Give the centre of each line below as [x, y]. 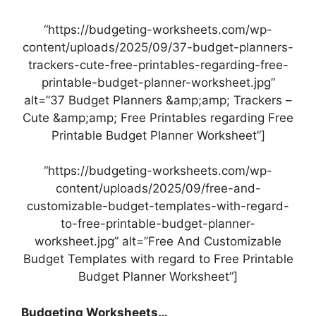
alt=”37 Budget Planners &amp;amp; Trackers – [158, 100]
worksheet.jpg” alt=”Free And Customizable [158, 242]
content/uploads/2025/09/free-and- [158, 189]
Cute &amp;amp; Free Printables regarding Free [158, 117]
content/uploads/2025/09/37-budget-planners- [158, 47]
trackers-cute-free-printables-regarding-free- [158, 65]
